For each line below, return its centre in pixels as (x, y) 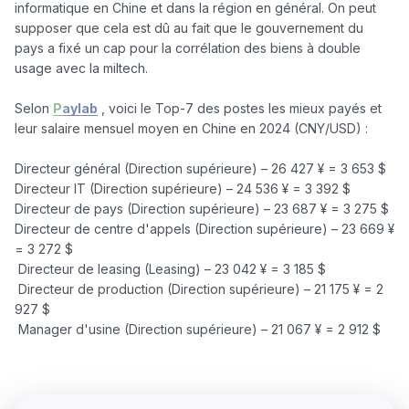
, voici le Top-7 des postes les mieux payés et (240, 108)
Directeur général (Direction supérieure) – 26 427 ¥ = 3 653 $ (202, 168)
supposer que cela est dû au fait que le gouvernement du (189, 27)
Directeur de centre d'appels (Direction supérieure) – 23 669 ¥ (204, 228)
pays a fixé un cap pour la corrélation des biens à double (188, 47)
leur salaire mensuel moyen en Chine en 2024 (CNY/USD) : (191, 128)
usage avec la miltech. (81, 68)
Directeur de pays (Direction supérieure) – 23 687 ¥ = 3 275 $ (202, 208)
